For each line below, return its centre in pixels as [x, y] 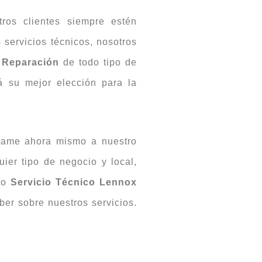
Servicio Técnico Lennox [74, 182]
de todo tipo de [98, 63]
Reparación [30, 63]
